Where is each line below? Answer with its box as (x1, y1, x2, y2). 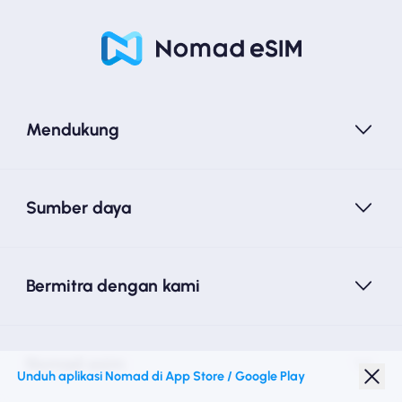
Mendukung (25, 118, 119, 140)
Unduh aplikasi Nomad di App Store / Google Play (17, 367, 306, 384)
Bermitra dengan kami (25, 275, 200, 296)
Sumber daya (25, 197, 131, 218)
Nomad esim (25, 353, 125, 374)
